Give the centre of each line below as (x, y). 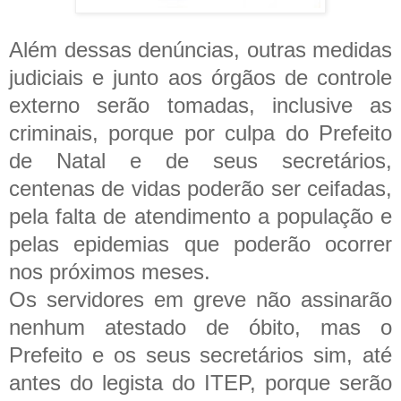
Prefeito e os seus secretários (157, 354)
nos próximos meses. (113, 271)
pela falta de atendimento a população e (200, 216)
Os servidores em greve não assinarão (200, 299)
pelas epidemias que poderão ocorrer (200, 243)
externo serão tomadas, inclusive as (200, 105)
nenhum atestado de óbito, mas (195, 327)
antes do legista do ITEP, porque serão (200, 382)
